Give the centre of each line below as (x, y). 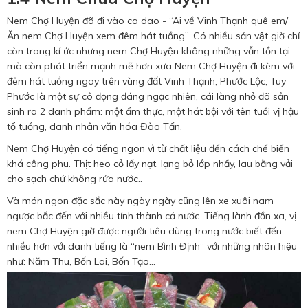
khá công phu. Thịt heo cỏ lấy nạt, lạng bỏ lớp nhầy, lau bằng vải (150, 163)
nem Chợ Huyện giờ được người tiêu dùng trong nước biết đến (144, 231)
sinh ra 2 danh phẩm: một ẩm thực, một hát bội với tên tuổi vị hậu (153, 111)
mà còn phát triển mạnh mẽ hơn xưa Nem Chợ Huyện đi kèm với (151, 66)
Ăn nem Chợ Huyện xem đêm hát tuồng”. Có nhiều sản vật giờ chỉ (153, 35)
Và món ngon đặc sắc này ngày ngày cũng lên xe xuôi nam (140, 200)
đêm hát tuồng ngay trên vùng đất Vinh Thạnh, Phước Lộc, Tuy (146, 81)
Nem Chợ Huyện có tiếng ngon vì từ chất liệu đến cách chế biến (148, 148)
